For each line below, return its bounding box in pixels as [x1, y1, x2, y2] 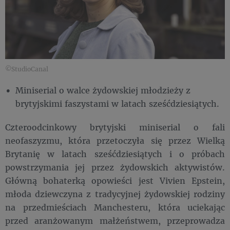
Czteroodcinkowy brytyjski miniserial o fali [5, 122, 225, 133]
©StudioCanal [5, 65, 48, 73]
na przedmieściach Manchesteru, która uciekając [5, 202, 225, 213]
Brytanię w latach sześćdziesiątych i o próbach [5, 148, 225, 160]
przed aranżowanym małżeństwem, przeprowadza [5, 215, 225, 226]
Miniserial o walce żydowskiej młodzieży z [15, 85, 190, 96]
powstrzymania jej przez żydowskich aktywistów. [5, 162, 225, 173]
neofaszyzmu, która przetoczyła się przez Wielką [5, 135, 225, 146]
